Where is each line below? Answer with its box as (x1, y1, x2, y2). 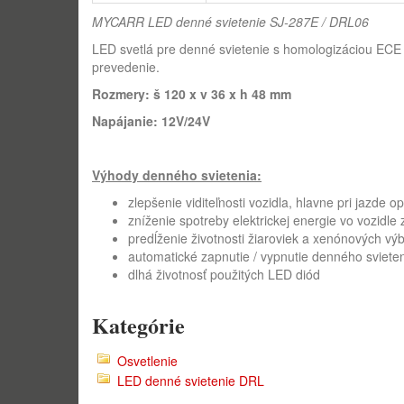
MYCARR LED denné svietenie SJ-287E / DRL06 (92, 13, 369, 31)
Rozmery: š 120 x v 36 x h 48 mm (92, 85, 291, 103)
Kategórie (92, 309, 185, 341)
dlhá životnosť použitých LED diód (128, 265, 320, 283)
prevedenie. (92, 58, 160, 76)
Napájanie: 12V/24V (92, 112, 210, 130)
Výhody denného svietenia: (92, 166, 262, 184)
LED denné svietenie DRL (117, 372, 264, 390)
